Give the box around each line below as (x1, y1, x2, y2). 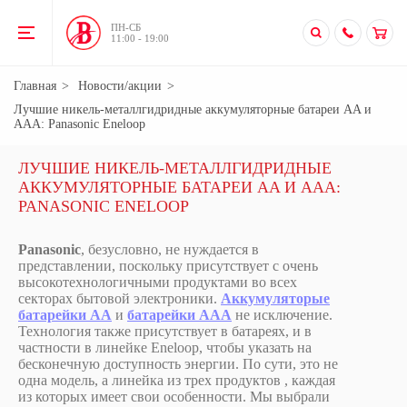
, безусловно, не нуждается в (81, 242, 259, 257)
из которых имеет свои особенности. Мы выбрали (18, 389, 330, 404)
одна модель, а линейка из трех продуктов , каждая (18, 372, 335, 388)
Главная (14, 79, 56, 93)
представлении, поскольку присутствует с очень (18, 258, 318, 273)
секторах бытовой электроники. (18, 291, 221, 306)
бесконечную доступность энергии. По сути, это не (18, 356, 338, 372)
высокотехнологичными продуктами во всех (18, 274, 297, 290)
